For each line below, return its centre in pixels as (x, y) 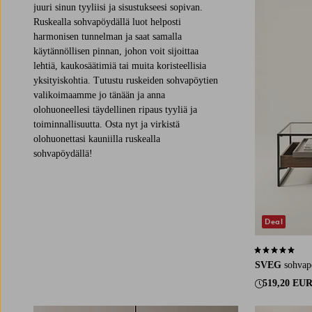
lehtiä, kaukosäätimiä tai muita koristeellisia (120, 65)
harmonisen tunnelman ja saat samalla (108, 36)
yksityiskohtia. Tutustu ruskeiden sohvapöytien (126, 80)
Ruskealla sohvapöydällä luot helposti (107, 22)
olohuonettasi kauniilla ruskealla (97, 139)
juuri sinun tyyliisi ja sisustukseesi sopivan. (118, 7)
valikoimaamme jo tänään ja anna (99, 95)
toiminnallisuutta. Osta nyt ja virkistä (107, 124)
